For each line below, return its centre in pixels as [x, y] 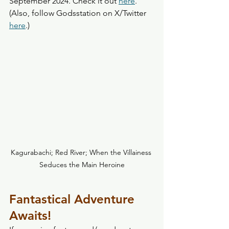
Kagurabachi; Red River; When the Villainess [82, 152]
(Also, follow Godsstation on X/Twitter [79, 13]
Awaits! [32, 215]
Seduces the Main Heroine [82, 165]
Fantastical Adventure [74, 199]
